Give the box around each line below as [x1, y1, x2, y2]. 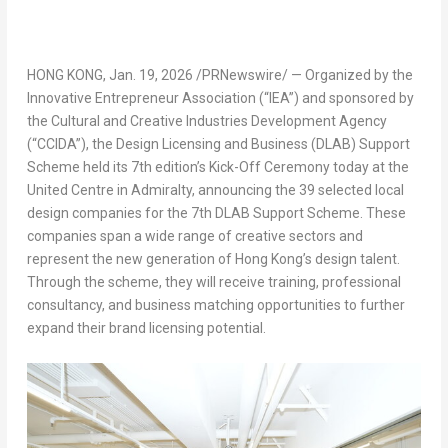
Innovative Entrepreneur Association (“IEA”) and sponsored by [26, 90, 414, 107]
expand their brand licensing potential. [26, 320, 266, 337]
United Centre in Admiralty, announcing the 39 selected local [26, 182, 404, 199]
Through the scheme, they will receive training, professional [26, 274, 401, 291]
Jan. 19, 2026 [108, 67, 193, 84]
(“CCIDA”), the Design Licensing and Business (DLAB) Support [26, 136, 410, 153]
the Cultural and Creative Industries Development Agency [26, 113, 387, 130]
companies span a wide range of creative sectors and [26, 228, 363, 245]
